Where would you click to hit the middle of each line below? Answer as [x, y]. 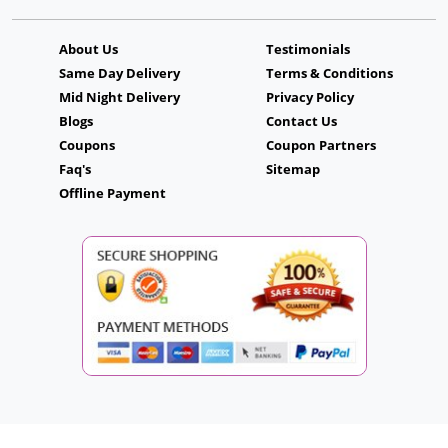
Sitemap [293, 169]
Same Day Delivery [119, 73]
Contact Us [301, 121]
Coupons [87, 145]
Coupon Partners [321, 145]
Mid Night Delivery [119, 97]
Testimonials [308, 49]
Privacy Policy [310, 97]
